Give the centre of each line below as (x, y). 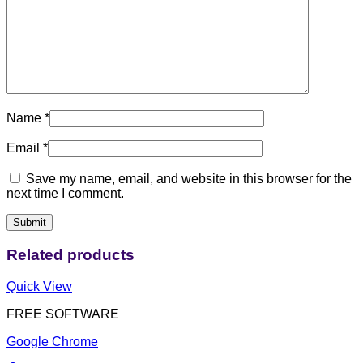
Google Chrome (52, 341)
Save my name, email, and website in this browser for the (189, 179)
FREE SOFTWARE (63, 314)
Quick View (39, 286)
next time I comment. (65, 194)
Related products (70, 254)
